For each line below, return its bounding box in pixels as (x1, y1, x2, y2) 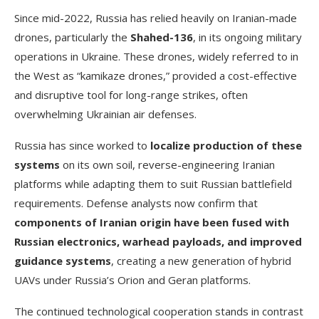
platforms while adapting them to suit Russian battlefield (14, 176, 292, 191)
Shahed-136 (130, 29, 193, 44)
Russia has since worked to (14, 137, 150, 152)
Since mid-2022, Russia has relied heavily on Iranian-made (14, 10, 297, 25)
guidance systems (14, 253, 111, 268)
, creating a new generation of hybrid (111, 253, 291, 268)
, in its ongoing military (193, 29, 302, 44)
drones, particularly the (14, 29, 130, 44)
